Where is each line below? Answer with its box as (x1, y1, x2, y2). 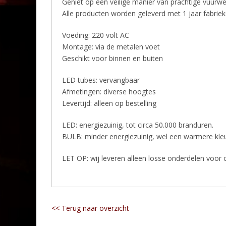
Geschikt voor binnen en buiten (62, 53, 163, 63)
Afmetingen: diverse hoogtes (62, 86, 156, 96)
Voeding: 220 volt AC (62, 30, 129, 40)
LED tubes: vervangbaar (62, 75, 140, 85)
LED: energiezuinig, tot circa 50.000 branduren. (62, 120, 213, 130)
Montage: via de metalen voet (62, 41, 160, 51)
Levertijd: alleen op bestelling (62, 98, 156, 108)
